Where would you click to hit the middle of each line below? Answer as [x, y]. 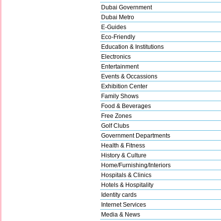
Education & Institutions [132, 47]
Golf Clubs [115, 126]
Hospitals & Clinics [126, 175]
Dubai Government [127, 7]
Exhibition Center [124, 86]
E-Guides [114, 27]
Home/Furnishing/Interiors [136, 165]
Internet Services [124, 204]
